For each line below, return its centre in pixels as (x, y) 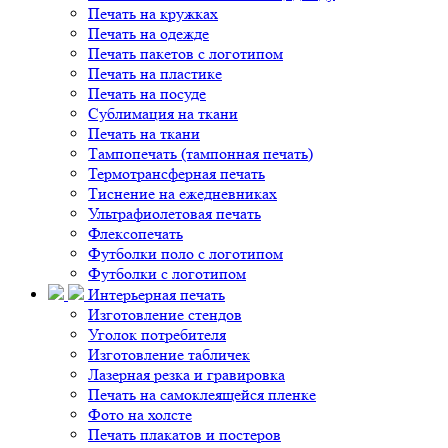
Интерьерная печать (154, 294)
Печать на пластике (155, 73)
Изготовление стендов (165, 314)
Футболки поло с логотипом (185, 253)
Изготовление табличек (169, 354)
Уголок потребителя (157, 334)
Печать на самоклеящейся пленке (202, 394)
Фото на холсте (140, 414)
